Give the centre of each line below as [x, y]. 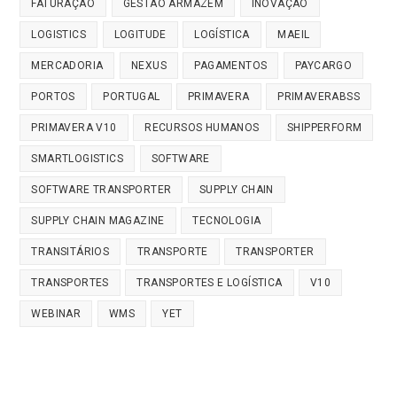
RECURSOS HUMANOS [202, 128]
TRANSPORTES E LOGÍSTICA [210, 283]
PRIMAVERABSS [319, 97]
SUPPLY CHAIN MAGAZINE [98, 221]
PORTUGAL [132, 97]
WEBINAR [56, 314]
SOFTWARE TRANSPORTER [101, 190]
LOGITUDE [140, 35]
